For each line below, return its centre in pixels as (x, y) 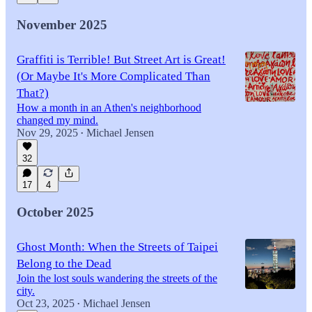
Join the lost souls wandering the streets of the (117, 279)
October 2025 (55, 212)
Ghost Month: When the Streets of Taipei (117, 247)
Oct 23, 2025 (46, 304)
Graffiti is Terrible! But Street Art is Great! (121, 59)
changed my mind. (57, 120)
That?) (33, 93)
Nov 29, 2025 (47, 132)
